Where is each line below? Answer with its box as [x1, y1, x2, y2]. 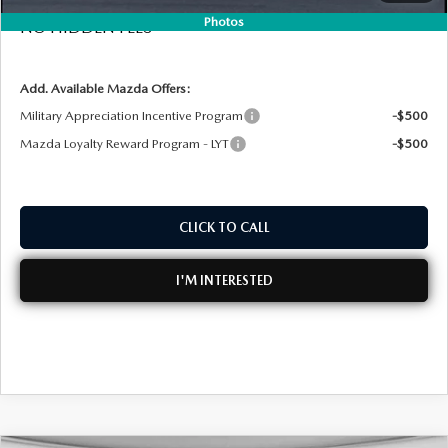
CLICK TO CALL [178, 219, 270, 235]
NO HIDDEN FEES [19, 17, 152, 37]
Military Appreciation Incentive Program [19, 107, 243, 123]
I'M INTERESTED [175, 272, 273, 288]
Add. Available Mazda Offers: [19, 80, 191, 96]
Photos [204, 13, 244, 29]
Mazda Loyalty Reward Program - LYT [19, 135, 229, 151]
